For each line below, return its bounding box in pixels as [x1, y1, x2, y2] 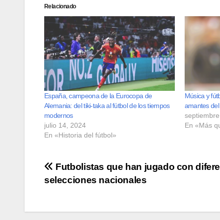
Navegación [44, 160, 133, 180]
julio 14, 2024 [44, 121, 86, 129]
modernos [44, 111, 73, 119]
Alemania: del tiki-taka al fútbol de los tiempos [44, 101, 170, 110]
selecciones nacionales [44, 174, 147, 185]
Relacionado [44, 3, 76, 10]
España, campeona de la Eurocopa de [44, 91, 152, 100]
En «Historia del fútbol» [44, 131, 116, 139]
